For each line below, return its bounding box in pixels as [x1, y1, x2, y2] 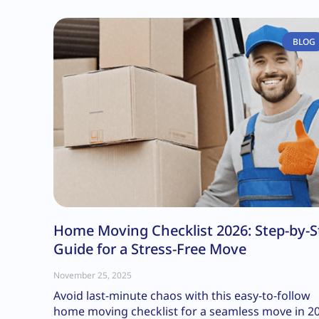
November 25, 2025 [53, 268, 132, 281]
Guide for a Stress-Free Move [53, 239, 246, 258]
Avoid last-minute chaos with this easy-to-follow [53, 287, 310, 303]
